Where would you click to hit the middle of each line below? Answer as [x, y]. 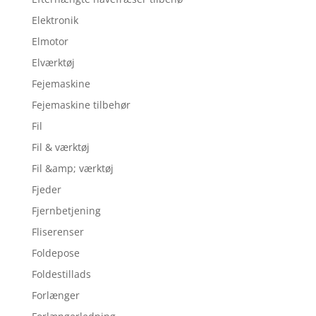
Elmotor [50, 42]
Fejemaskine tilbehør [81, 105]
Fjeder [46, 190]
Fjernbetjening [66, 211]
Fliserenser [57, 232]
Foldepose [55, 253]
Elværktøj [53, 63]
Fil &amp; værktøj [72, 169]
